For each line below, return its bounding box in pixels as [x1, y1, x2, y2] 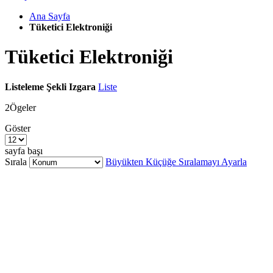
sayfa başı [5, 145, 43, 156]
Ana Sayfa [29, 11, 70, 21]
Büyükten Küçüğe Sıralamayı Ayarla [105, 156, 247, 167]
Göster [5, 122, 30, 133]
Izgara [69, 81, 96, 92]
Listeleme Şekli [5, 81, 66, 92]
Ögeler [10, 102, 36, 113]
